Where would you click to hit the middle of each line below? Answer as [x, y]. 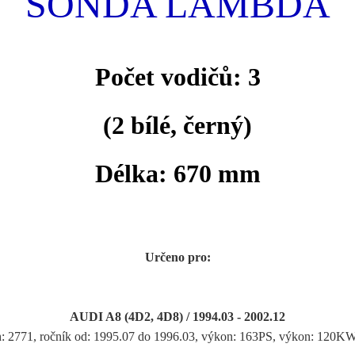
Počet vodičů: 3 [177, 76]
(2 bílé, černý [173, 125]
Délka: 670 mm [177, 173]
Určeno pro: [177, 257]
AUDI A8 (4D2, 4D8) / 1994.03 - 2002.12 [177, 316]
